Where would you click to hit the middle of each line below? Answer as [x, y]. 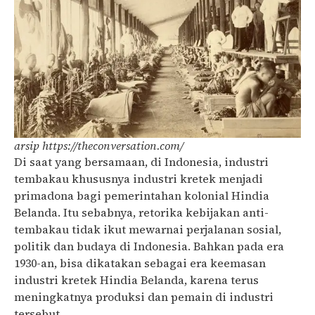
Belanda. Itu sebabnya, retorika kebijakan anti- [141, 212]
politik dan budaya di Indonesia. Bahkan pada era [149, 246]
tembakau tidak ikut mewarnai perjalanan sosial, [148, 229]
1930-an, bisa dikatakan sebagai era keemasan [140, 263]
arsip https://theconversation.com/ [99, 145]
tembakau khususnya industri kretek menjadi [139, 178]
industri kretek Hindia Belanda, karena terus [136, 279]
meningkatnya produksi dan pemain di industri [144, 296]
